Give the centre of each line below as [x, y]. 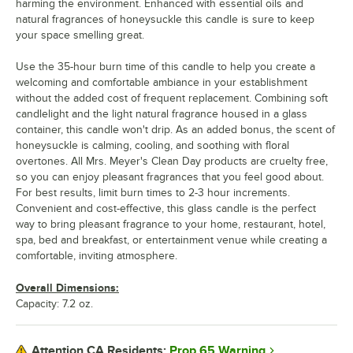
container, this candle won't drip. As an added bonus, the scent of [175, 129]
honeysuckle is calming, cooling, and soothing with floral [152, 145]
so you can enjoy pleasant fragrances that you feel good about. [170, 176]
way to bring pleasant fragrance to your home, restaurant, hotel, [171, 224]
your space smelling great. [80, 35]
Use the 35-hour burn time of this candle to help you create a [165, 66]
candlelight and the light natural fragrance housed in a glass [162, 113]
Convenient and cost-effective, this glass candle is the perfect [166, 208]
